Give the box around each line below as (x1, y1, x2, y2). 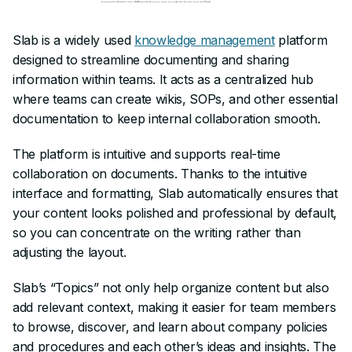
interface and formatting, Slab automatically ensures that (13, 185, 338, 201)
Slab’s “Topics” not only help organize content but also (13, 279, 329, 295)
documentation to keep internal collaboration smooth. (13, 110, 321, 126)
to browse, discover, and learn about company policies (13, 318, 328, 335)
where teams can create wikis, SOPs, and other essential (13, 90, 338, 107)
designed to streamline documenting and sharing (13, 51, 289, 68)
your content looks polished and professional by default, (13, 204, 338, 221)
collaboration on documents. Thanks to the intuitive (13, 165, 307, 181)
